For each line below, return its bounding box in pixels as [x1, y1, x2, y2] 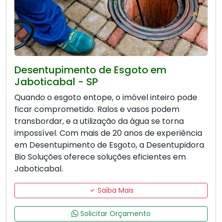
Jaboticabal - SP [14, 75, 98, 89]
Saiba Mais [95, 185, 134, 196]
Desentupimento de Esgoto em [14, 63, 166, 77]
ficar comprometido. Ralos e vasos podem [14, 104, 179, 115]
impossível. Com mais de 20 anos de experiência [14, 127, 202, 139]
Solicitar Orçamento [78, 209, 151, 219]
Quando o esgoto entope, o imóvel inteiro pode [14, 92, 197, 104]
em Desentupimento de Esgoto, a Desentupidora [14, 139, 204, 151]
